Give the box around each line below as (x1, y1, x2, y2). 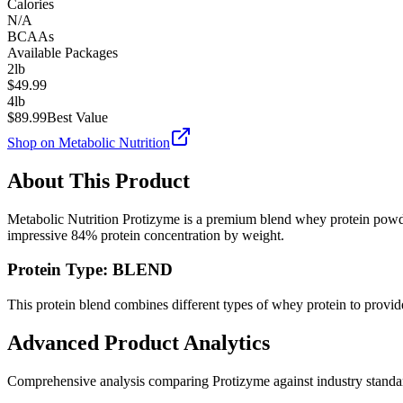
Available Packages (7, 44, 118, 60)
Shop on (7, 134, 58, 150)
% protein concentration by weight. (85, 227, 284, 243)
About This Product (7, 168, 190, 193)
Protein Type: (7, 260, 112, 280)
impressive (7, 227, 71, 243)
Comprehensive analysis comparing (7, 372, 212, 389)
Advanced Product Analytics (7, 330, 270, 354)
